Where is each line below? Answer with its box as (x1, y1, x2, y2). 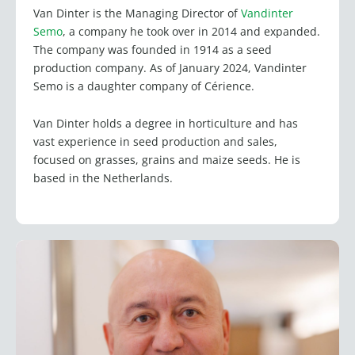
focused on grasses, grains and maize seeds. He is (33, 152, 300, 168)
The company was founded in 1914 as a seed (33, 41, 272, 57)
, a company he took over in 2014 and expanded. (63, 23, 320, 39)
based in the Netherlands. (33, 170, 173, 186)
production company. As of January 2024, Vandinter (33, 59, 307, 75)
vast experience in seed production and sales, (33, 134, 277, 150)
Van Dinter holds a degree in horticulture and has (33, 116, 298, 132)
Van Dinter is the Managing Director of (33, 5, 241, 21)
